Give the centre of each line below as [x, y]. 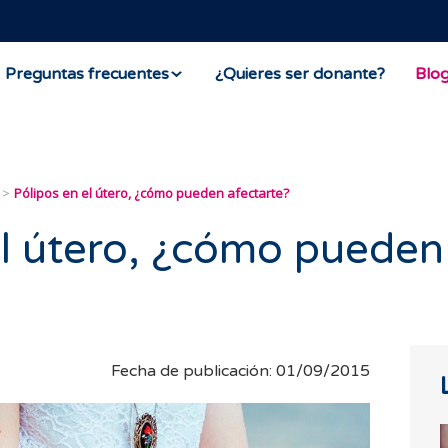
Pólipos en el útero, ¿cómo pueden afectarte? [151, 193]
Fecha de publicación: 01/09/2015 [240, 371]
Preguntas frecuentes [87, 73]
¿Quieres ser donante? [300, 73]
